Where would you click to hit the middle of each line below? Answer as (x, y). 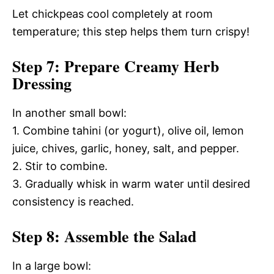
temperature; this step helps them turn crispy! (131, 31)
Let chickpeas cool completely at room (113, 14)
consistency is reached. (73, 202)
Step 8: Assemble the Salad (104, 236)
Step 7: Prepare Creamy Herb (116, 66)
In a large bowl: (52, 266)
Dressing (42, 83)
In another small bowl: (69, 113)
